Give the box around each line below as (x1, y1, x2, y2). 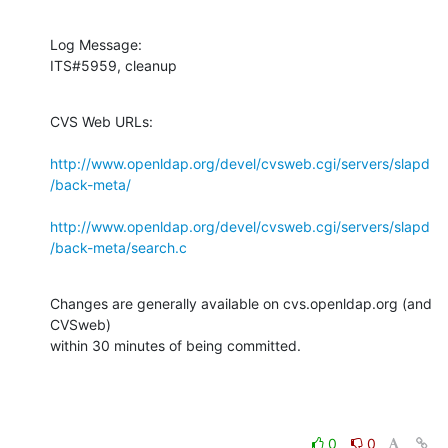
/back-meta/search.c (50, 238, 187, 256)
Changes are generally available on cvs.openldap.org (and (50, 294, 432, 312)
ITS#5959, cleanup (50, 56, 177, 74)
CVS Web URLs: (50, 112, 153, 130)
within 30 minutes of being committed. (50, 336, 301, 354)
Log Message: (50, 35, 142, 53)
